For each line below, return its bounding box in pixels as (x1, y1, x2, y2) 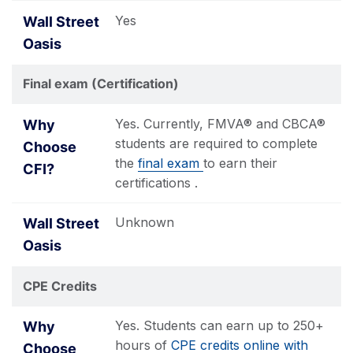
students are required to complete (115, 135, 318, 151)
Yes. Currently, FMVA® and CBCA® (115, 115, 325, 132)
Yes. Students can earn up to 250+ (115, 318, 324, 333)
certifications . (115, 174, 198, 191)
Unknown (115, 214, 174, 230)
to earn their (203, 154, 277, 171)
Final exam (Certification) (23, 76, 179, 91)
